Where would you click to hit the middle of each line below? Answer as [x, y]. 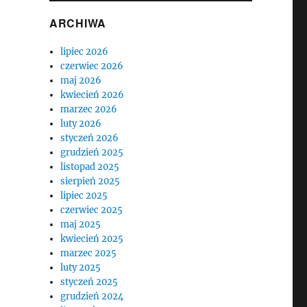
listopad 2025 [90, 167]
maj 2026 [81, 81]
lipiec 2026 [85, 52]
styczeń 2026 [90, 138]
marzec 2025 [89, 253]
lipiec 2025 [84, 196]
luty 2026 [81, 124]
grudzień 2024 [92, 296]
